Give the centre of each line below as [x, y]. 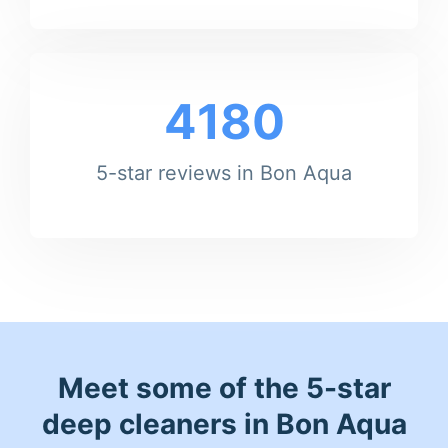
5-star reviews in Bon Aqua [224, 172]
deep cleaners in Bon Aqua [224, 423]
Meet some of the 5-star [224, 387]
